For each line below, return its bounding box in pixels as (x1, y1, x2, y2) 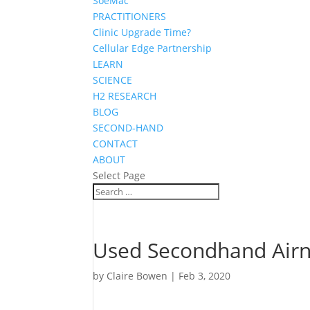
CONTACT (93, 137, 138, 150)
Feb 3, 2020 (179, 269, 231, 282)
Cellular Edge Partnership (93, 42, 212, 55)
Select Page (93, 169, 146, 182)
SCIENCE (93, 73, 133, 86)
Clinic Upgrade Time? (93, 26, 192, 39)
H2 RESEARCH (93, 89, 157, 102)
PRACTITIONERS (93, 10, 167, 23)
